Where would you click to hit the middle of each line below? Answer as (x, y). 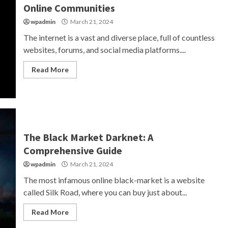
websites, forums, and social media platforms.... (104, 50)
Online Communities (69, 8)
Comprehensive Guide (73, 150)
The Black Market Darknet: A (88, 137)
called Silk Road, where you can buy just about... (105, 192)
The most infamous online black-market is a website (114, 180)
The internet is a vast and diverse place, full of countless (119, 37)
